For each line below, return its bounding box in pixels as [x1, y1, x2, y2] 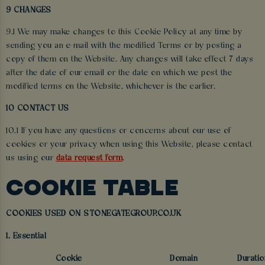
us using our [6, 153, 56, 163]
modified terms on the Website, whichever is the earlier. [6, 82, 215, 92]
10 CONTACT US [6, 104, 69, 114]
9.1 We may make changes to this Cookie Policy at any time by [6, 28, 242, 37]
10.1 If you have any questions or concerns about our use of [6, 126, 231, 135]
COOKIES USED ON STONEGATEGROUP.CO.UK [6, 209, 181, 219]
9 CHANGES [6, 5, 51, 15]
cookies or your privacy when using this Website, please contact [6, 140, 253, 149]
